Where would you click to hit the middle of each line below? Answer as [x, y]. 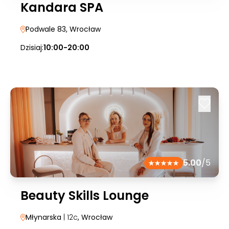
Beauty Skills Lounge [85, 196]
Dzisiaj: [32, 48]
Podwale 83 [46, 29]
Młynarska [43, 217]
